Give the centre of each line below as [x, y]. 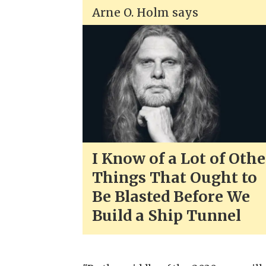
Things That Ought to [175, 177]
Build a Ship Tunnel [167, 215]
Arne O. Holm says [145, 13]
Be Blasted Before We [171, 196]
